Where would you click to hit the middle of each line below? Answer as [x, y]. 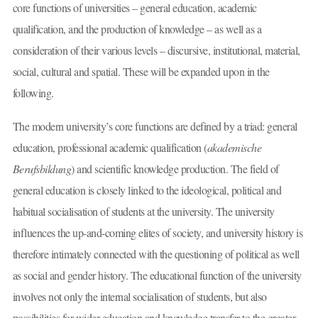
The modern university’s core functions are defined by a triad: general [155, 126]
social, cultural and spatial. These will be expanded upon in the [141, 71]
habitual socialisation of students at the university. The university [143, 212]
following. [33, 92]
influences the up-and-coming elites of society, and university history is [157, 233]
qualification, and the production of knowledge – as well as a [137, 28]
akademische [234, 148]
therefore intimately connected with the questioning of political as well [156, 254]
